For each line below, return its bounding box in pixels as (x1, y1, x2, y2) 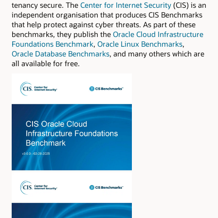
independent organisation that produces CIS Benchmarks (12, 9, 202, 19)
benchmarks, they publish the (12, 29, 113, 39)
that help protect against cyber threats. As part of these (12, 19, 196, 29)
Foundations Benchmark (12, 38, 93, 49)
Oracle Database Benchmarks (12, 48, 109, 58)
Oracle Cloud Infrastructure (113, 29, 203, 39)
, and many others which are (109, 48, 204, 58)
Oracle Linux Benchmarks (97, 38, 182, 49)
